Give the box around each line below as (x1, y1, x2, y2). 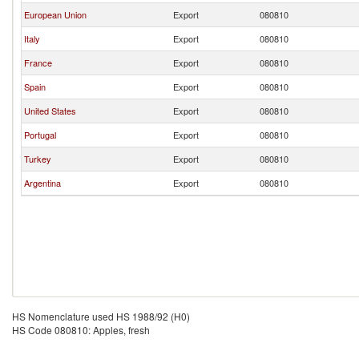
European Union (24, 8, 87, 21)
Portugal (24, 128, 56, 141)
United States (24, 104, 76, 117)
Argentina (24, 176, 61, 189)
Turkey (24, 152, 51, 165)
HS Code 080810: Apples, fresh (12, 323, 150, 337)
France (24, 56, 52, 69)
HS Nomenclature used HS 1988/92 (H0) (12, 309, 190, 323)
